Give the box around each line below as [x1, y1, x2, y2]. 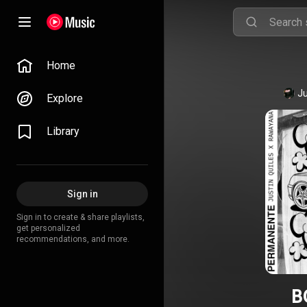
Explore [47, 92, 83, 105]
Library [47, 125, 79, 138]
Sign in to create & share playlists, [16, 212, 145, 222]
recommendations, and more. [16, 234, 130, 244]
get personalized [16, 223, 80, 233]
